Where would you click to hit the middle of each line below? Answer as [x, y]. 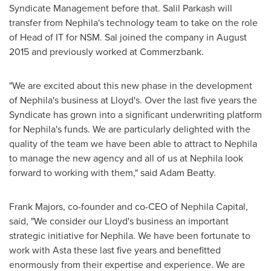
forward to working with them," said [84, 173]
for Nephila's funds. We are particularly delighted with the [130, 129]
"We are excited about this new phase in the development [131, 86]
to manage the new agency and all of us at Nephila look [126, 158]
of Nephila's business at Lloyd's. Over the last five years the [133, 100]
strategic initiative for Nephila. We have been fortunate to [130, 236]
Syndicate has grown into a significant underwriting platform [135, 115]
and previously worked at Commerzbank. [116, 52]
